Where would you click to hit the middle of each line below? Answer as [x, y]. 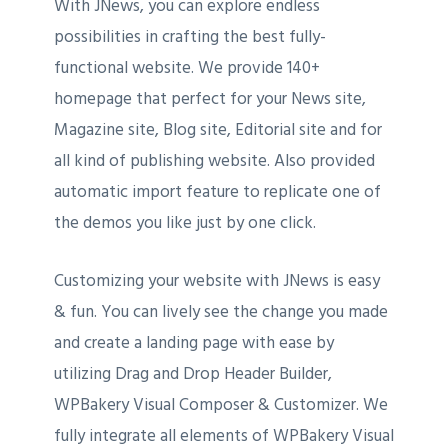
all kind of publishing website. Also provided [214, 161]
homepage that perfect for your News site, [209, 99]
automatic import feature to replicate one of [217, 192]
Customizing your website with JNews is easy [216, 281]
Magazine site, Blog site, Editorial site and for [217, 130]
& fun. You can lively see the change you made [220, 312]
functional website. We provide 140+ [186, 68]
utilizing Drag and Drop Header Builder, [192, 374]
